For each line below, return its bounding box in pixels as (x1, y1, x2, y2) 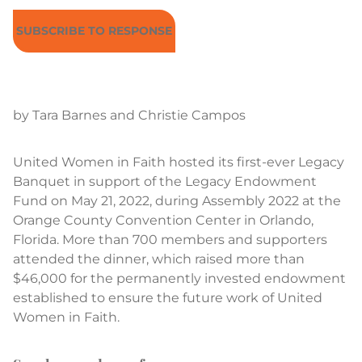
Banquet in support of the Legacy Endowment (13, 173, 317, 189)
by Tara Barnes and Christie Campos (13, 107, 246, 123)
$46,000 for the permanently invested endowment (13, 270, 346, 286)
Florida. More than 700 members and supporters (13, 231, 327, 247)
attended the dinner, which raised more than (13, 250, 305, 267)
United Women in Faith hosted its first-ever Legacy (13, 154, 344, 170)
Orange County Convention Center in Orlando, (13, 212, 314, 228)
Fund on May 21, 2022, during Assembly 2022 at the (13, 192, 341, 208)
